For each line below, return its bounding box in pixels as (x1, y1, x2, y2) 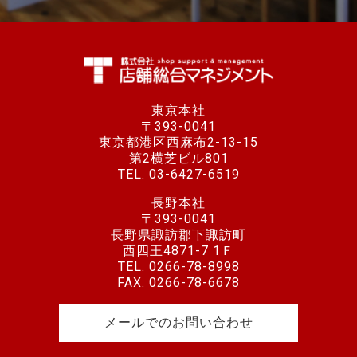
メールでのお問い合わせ (104, 315, 253, 331)
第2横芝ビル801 (128, 151, 229, 167)
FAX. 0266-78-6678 (117, 275, 240, 291)
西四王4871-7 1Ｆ (123, 243, 234, 259)
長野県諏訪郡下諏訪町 (111, 227, 246, 243)
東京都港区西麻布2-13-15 (99, 135, 258, 151)
